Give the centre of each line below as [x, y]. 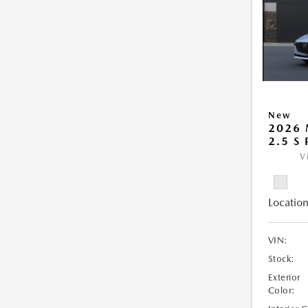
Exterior [284, 278]
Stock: [281, 259]
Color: [282, 291]
